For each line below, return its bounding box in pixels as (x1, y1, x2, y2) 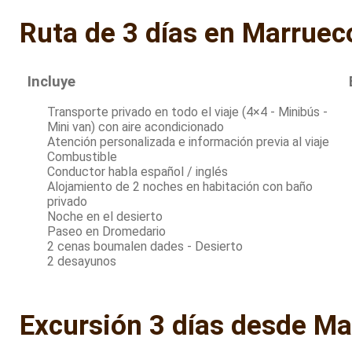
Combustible (47, 149, 117, 165)
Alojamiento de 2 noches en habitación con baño (47, 179, 313, 195)
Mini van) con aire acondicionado (47, 119, 224, 135)
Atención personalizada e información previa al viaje (47, 134, 329, 150)
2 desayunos (47, 254, 116, 269)
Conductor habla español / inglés (47, 164, 228, 180)
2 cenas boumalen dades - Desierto (47, 239, 243, 255)
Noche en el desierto (47, 209, 163, 225)
